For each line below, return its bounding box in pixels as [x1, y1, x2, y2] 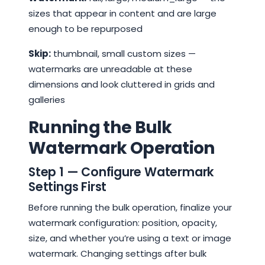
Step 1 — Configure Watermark [28, 163, 215, 180]
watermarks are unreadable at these [28, 63, 192, 75]
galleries [28, 93, 65, 106]
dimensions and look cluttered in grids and [28, 78, 215, 91]
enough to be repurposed [28, 22, 143, 35]
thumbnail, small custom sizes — [51, 47, 196, 60]
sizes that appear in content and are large [28, 7, 216, 20]
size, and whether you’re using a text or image [28, 232, 231, 244]
